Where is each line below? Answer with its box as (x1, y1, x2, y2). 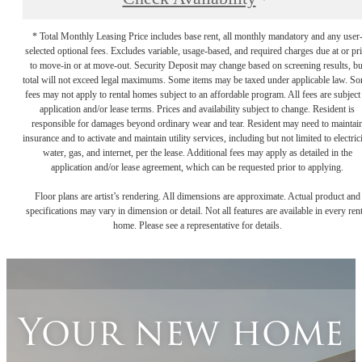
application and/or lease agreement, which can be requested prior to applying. (51, 162, 343, 174)
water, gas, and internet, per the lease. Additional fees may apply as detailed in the (42, 147, 352, 159)
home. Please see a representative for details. (112, 220, 282, 232)
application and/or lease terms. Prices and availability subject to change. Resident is (40, 103, 355, 116)
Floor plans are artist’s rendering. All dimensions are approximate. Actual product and (34, 191, 360, 203)
